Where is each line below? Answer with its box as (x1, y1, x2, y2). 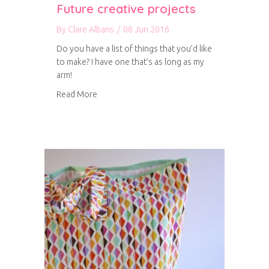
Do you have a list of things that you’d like (56, 44, 212, 53)
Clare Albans (68, 25, 114, 34)
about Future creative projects (97, 89, 210, 98)
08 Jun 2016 (123, 25, 169, 34)
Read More (56, 89, 97, 99)
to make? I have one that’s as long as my (56, 57, 204, 67)
